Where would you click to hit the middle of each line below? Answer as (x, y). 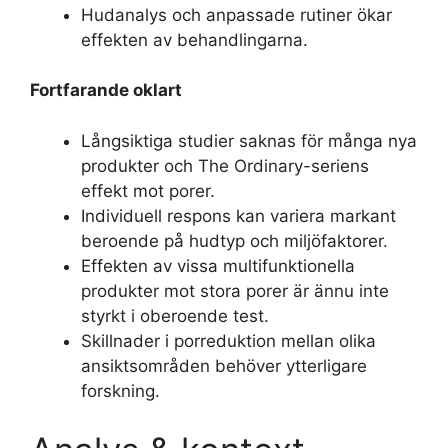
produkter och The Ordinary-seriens (225, 165)
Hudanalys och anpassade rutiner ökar (236, 14)
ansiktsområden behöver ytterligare (224, 365)
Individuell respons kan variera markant (238, 215)
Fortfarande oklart (106, 90)
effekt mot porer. (148, 190)
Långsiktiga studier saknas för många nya (249, 140)
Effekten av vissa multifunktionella (218, 265)
